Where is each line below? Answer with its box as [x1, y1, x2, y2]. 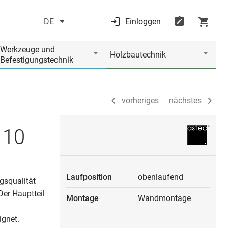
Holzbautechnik [110, 50, 166, 60]
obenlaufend [138, 172, 183, 182]
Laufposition [66, 172, 112, 182]
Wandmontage [138, 193, 191, 203]
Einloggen [125, 17, 161, 26]
